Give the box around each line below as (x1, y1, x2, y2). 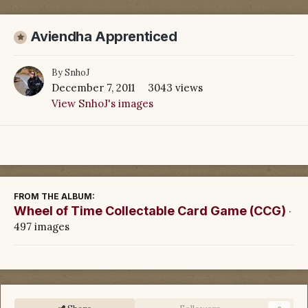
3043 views (148, 80, 203, 94)
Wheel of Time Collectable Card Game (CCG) (14, 203, 286, 218)
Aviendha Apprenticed (30, 28, 177, 45)
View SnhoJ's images (52, 96, 153, 110)
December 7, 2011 (52, 80, 135, 94)
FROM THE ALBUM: (14, 190, 95, 201)
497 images (14, 219, 69, 233)
